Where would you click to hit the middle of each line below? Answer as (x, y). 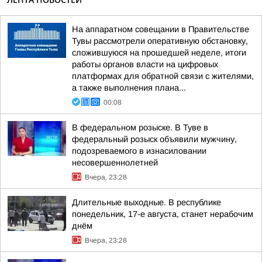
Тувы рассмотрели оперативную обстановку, (160, 41)
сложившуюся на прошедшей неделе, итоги (159, 53)
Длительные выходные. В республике (146, 202)
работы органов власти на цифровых (145, 64)
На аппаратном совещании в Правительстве (161, 29)
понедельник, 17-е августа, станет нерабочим (163, 214)
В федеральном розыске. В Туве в (140, 127)
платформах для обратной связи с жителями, (163, 76)
